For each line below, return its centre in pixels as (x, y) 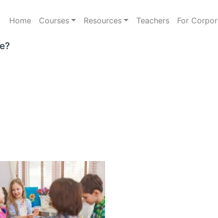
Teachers (153, 20)
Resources (102, 20)
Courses (54, 20)
